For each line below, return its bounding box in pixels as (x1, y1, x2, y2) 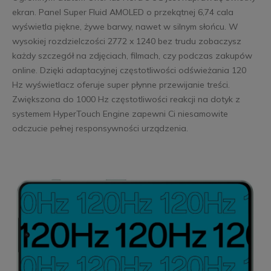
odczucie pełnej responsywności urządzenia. (11, 123, 188, 134)
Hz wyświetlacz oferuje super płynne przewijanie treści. (11, 79, 230, 91)
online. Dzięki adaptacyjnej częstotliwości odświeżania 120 (11, 65, 246, 76)
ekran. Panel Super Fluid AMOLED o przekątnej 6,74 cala (11, 7, 233, 18)
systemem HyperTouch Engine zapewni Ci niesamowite (11, 108, 228, 120)
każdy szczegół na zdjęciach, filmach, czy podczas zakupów (11, 50, 252, 62)
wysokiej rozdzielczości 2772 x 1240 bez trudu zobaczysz (11, 36, 241, 47)
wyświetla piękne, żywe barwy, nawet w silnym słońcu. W (11, 21, 238, 33)
